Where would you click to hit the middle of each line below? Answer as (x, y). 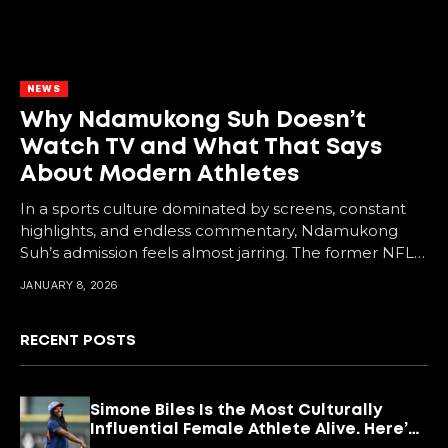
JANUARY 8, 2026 (69, 285)
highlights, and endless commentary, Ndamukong (209, 231)
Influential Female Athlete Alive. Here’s (253, 429)
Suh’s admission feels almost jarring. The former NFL (217, 253)
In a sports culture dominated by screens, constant (213, 209)
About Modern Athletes (159, 175)
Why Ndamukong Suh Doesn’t (193, 121)
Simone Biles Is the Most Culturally (236, 410)
